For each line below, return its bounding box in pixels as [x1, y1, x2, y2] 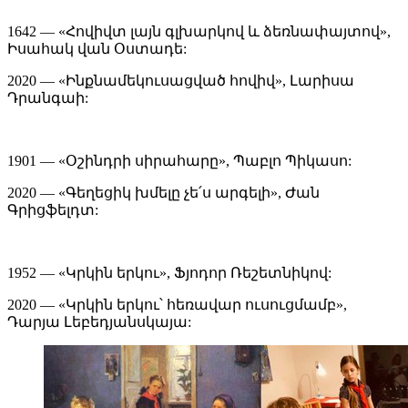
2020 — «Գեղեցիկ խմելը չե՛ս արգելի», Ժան [7, 185, 320, 201]
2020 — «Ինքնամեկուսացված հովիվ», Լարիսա [7, 73, 354, 89]
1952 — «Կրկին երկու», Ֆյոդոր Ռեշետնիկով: [7, 265, 331, 281]
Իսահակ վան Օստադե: [7, 41, 187, 57]
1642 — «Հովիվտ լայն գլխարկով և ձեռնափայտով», [7, 24, 391, 40]
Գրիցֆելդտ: [7, 202, 98, 219]
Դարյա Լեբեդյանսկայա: [7, 314, 191, 331]
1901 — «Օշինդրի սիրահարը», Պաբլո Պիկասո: [7, 153, 352, 169]
